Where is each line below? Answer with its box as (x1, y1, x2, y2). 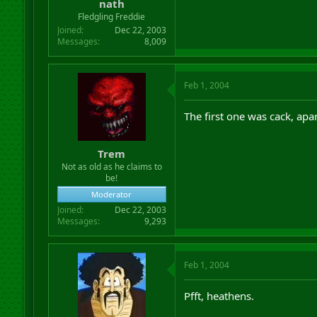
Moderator (91, 188, 132, 200)
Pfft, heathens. (183, 288, 254, 303)
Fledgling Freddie (78, 11, 146, 23)
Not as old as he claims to (61, 160, 162, 173)
